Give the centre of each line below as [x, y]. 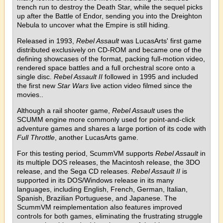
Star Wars [73, 85]
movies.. [30, 94]
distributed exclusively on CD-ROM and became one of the [109, 50]
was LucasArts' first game [160, 41]
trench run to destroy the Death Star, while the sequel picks [110, 7]
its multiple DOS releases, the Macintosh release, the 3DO [109, 162]
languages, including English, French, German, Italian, [102, 189]
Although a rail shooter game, [64, 110]
